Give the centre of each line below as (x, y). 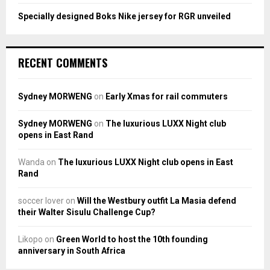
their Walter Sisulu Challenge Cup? (87, 212)
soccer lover (41, 200)
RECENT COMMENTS (63, 62)
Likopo (30, 239)
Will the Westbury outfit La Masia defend (157, 200)
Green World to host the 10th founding (132, 239)
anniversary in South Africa (72, 250)
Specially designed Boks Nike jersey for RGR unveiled (124, 16)
